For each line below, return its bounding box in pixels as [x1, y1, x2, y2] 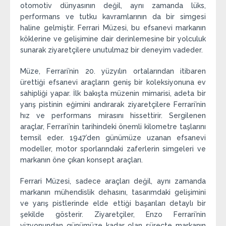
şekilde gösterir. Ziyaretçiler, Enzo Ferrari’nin [20, 210, 206, 219]
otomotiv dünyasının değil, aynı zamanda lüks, [20, 2, 206, 10]
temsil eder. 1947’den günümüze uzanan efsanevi [20, 134, 206, 142]
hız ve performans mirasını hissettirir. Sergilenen [20, 111, 206, 120]
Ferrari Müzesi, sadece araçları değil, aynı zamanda [20, 177, 206, 186]
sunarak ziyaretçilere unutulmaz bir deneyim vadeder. [20, 46, 203, 54]
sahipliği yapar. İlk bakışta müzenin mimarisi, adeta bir [20, 89, 206, 98]
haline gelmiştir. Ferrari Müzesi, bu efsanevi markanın [20, 24, 206, 32]
